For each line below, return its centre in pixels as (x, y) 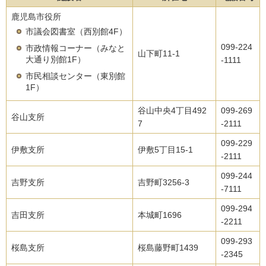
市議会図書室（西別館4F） (76, 32)
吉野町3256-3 (164, 183)
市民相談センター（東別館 (75, 76)
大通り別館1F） (56, 60)
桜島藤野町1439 (168, 248)
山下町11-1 (159, 54)
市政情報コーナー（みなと (75, 48)
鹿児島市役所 (36, 17)
